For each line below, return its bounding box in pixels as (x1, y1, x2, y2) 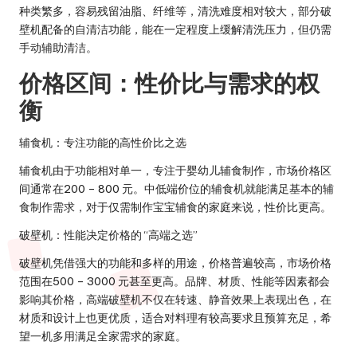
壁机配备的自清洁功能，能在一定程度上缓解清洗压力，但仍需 (19, 22, 331, 37)
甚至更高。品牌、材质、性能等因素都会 (129, 274, 330, 289)
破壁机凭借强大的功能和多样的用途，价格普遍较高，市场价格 (19, 256, 331, 271)
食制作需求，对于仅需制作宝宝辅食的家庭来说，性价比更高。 (19, 200, 331, 215)
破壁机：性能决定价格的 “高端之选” (19, 228, 198, 243)
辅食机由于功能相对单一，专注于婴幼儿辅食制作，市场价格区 (19, 163, 331, 178)
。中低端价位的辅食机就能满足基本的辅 (133, 182, 334, 197)
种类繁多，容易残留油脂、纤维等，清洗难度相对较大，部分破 (19, 4, 331, 19)
